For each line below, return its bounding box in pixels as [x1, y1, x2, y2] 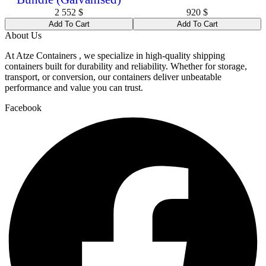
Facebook [5, 103, 42, 113]
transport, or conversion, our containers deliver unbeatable [5, 72, 221, 83]
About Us [5, 30, 42, 41]
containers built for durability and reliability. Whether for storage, [5, 61, 247, 72]
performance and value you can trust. [5, 83, 143, 93]
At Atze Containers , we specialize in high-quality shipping [5, 50, 225, 61]
